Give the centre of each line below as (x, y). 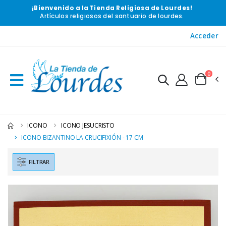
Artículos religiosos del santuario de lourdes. (112, 16)
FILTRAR (39, 161)
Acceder (204, 36)
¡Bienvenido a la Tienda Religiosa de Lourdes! (112, 8)
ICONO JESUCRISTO (88, 125)
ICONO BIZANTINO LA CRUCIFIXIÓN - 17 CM (82, 137)
